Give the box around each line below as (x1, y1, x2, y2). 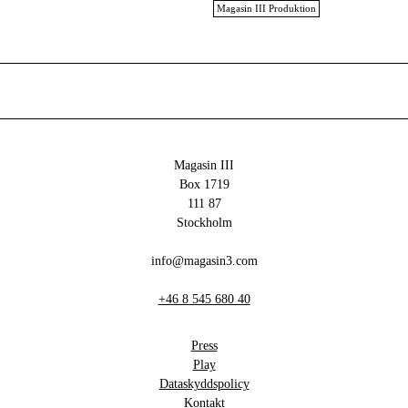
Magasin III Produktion (217, 3, 316, 15)
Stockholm (176, 216, 232, 230)
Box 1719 (178, 178, 229, 192)
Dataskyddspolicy (158, 377, 250, 392)
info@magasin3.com (150, 254, 258, 269)
